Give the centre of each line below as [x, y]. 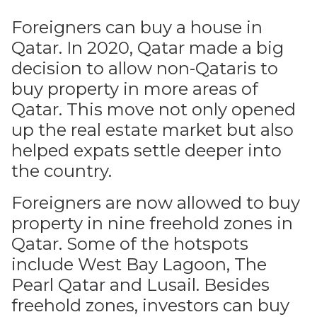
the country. [62, 171]
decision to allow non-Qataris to [145, 68]
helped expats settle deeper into [146, 150]
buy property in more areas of [135, 89]
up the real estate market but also [152, 130]
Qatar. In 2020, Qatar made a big [148, 48]
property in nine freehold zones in [152, 223]
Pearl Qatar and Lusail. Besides [140, 285]
